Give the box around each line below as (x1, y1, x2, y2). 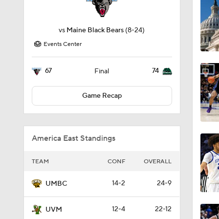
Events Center (44, 41, 82, 48)
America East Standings (32, 133, 115, 143)
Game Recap (82, 91, 122, 100)
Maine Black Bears (66, 26, 124, 35)
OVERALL (144, 158, 172, 165)
